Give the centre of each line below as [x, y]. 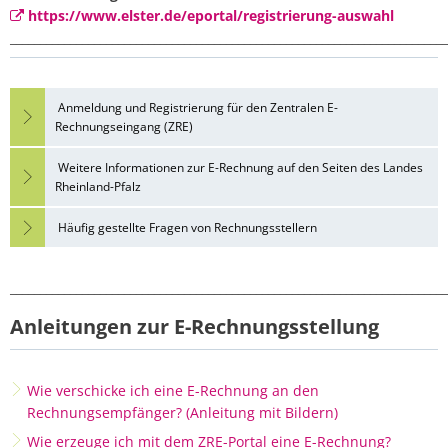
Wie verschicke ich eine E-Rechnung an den [172, 390]
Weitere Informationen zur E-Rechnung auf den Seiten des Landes [239, 167]
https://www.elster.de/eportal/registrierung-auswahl [210, 15]
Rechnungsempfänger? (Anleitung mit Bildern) [182, 412]
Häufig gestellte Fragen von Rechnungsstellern [186, 227]
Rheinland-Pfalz [98, 186]
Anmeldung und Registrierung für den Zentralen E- [196, 107]
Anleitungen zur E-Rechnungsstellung [194, 326]
